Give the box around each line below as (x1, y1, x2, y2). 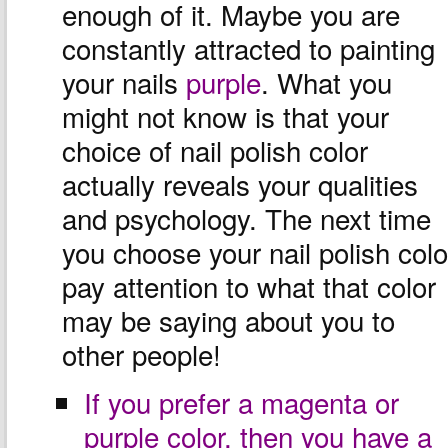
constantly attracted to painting (62, 27, 435, 68)
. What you (261, 61, 392, 102)
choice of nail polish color (62, 129, 368, 170)
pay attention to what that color (62, 265, 436, 306)
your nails (62, 61, 186, 102)
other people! (62, 333, 221, 374)
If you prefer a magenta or (83, 381, 399, 422)
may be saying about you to (62, 299, 395, 340)
